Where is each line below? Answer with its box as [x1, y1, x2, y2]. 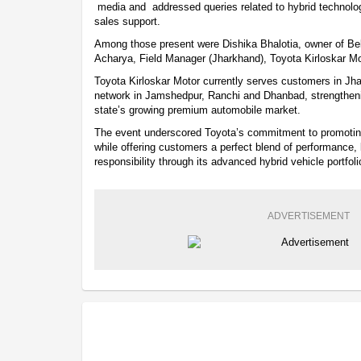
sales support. [94, 15, 164, 27]
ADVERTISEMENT [267, 210, 350, 222]
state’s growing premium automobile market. [94, 103, 301, 116]
